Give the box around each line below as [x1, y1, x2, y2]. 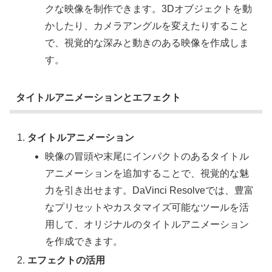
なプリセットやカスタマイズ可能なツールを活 [45, 202, 250, 212]
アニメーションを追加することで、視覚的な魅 [45, 168, 250, 178]
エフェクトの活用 [27, 254, 106, 265]
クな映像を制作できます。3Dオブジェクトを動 [45, 3, 253, 14]
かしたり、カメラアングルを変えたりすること [45, 20, 250, 31]
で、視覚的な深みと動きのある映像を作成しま [45, 37, 250, 48]
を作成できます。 [45, 236, 123, 246]
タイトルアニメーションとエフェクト [15, 92, 181, 103]
